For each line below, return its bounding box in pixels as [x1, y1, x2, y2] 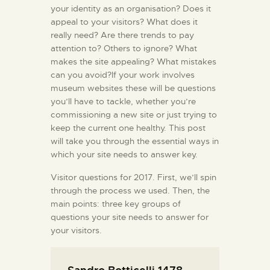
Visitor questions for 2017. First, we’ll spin [51, 172, 216, 183]
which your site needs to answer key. [51, 148, 198, 160]
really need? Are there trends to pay [51, 29, 194, 40]
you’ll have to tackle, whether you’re [51, 95, 196, 107]
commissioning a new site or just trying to [51, 108, 217, 120]
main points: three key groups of [51, 198, 181, 210]
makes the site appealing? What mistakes [51, 55, 216, 67]
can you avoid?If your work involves [51, 69, 195, 80]
